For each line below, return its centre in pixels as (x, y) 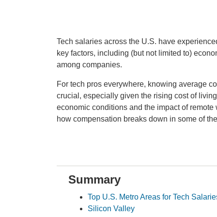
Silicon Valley (111, 208)
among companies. (89, 64)
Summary (94, 179)
